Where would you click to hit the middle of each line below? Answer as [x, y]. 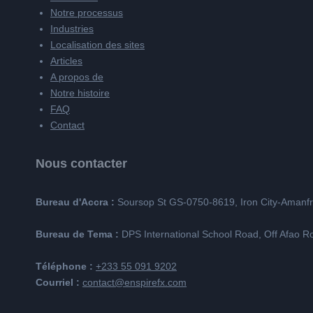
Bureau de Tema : [79, 234]
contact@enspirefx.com [134, 282]
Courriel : [58, 282]
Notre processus [87, 13]
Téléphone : [64, 266]
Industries [72, 29]
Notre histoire [80, 93]
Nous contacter [81, 163]
